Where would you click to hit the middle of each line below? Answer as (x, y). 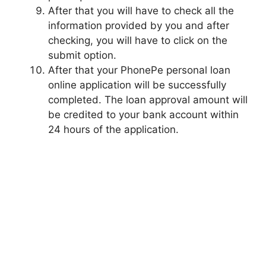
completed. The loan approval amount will (148, 99)
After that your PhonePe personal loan (139, 70)
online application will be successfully (137, 85)
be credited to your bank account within (143, 114)
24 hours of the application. (113, 129)
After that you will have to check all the (141, 10)
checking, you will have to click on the (138, 40)
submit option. (82, 55)
